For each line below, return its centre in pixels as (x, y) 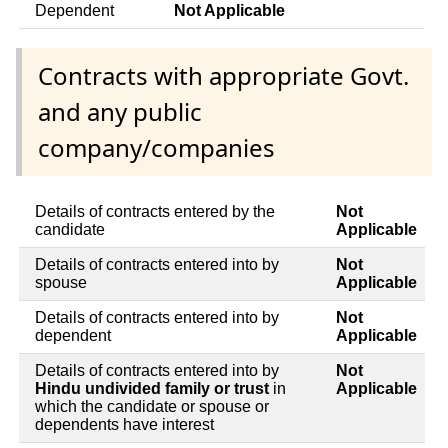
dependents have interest (124, 425)
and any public (120, 111)
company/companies (156, 147)
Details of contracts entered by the (155, 212)
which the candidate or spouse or (152, 407)
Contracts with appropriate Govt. (223, 75)
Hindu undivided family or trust (152, 389)
